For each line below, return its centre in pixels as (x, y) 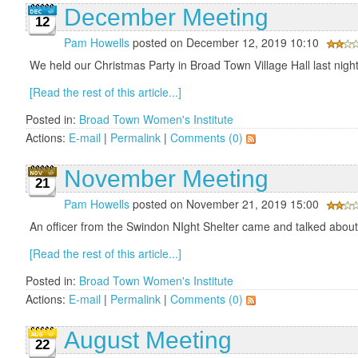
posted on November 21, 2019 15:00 (226, 203)
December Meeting (166, 17)
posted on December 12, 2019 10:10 (226, 42)
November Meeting (166, 178)
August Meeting (148, 340)
